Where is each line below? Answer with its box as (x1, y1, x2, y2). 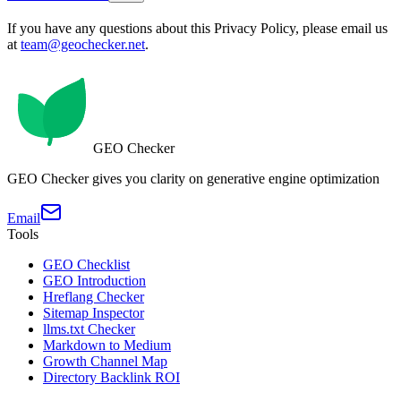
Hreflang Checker (43, 289, 144, 305)
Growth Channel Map (43, 354, 167, 370)
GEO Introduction (43, 273, 146, 289)
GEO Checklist (43, 257, 130, 273)
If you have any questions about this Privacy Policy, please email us (7, 21, 388, 37)
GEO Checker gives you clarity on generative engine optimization (7, 171, 380, 187)
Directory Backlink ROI (43, 370, 180, 386)
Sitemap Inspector (43, 305, 144, 321)
